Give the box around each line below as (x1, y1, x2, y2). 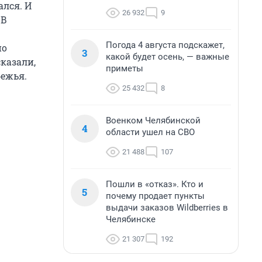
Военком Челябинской (106, 115, 201, 126)
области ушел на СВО (106, 127, 195, 137)
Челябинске (106, 214, 156, 225)
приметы (106, 63, 143, 74)
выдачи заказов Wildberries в (106, 202, 228, 213)
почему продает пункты (106, 191, 205, 201)
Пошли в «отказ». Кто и (106, 179, 204, 189)
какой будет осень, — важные (106, 51, 229, 62)
